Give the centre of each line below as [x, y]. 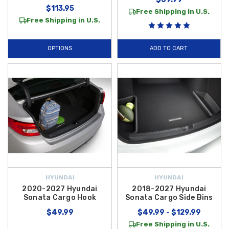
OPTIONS [60, 49]
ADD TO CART [169, 49]
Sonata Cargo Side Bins [169, 198]
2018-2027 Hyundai [169, 189]
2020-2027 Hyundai [60, 189]
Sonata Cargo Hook [60, 198]
